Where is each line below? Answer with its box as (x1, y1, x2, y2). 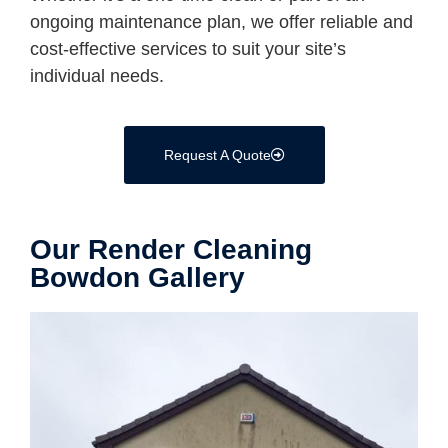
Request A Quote (163, 146, 271, 163)
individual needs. (30, 65, 164, 86)
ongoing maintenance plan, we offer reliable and (30, 11, 413, 32)
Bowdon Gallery (30, 261, 245, 293)
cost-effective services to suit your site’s (30, 38, 346, 59)
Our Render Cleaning (30, 233, 312, 265)
